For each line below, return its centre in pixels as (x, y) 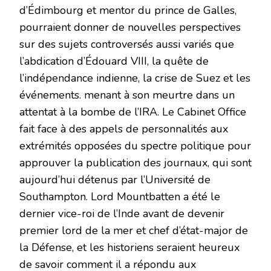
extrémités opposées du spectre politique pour (135, 146)
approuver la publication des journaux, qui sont (135, 163)
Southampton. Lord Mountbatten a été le (120, 197)
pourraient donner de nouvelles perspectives (130, 28)
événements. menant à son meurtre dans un (127, 95)
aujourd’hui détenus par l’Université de (115, 180)
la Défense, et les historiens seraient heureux (129, 248)
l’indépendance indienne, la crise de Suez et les (135, 78)
